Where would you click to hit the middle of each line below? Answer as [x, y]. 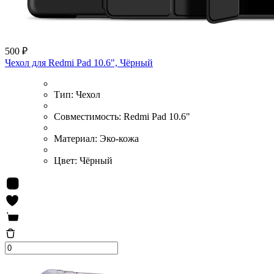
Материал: [77, 138]
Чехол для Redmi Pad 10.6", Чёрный [79, 62]
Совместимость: [89, 116]
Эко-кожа [119, 138]
